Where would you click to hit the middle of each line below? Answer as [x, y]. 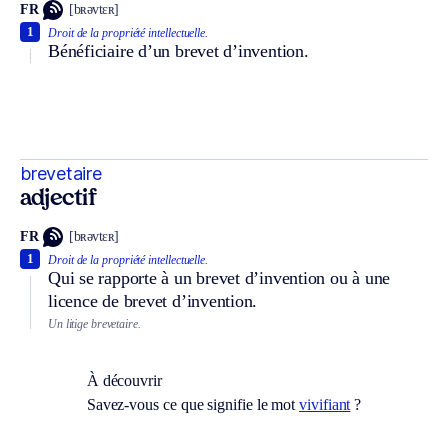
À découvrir [124, 381]
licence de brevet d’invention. [153, 300]
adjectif [58, 199]
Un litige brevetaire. [94, 323]
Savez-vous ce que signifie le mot [193, 405]
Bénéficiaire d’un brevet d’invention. [178, 50]
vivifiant [325, 405]
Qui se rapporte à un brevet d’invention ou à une [219, 277]
